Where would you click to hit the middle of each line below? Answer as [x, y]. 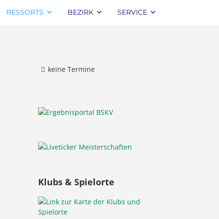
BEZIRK [80, 12]
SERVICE [132, 12]
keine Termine [71, 69]
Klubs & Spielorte [77, 182]
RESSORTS [25, 12]
